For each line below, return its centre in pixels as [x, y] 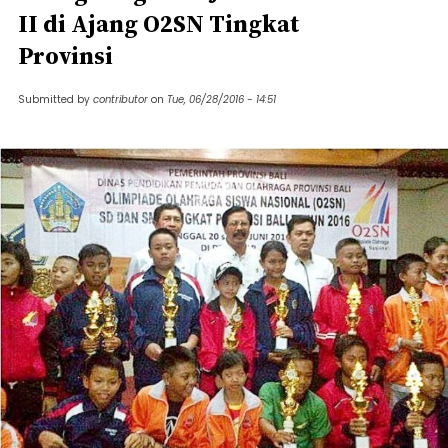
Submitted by [55, 99]
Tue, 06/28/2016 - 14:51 [221, 99]
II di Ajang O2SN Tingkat [158, 23]
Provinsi [65, 55]
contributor [120, 99]
